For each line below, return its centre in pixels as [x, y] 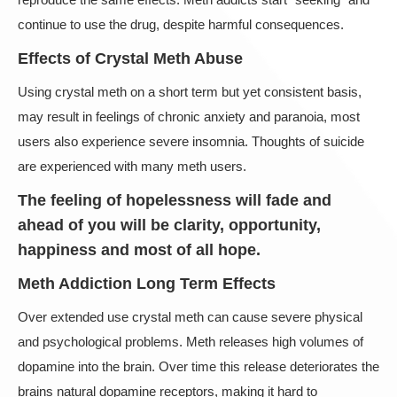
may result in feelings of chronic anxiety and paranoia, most [189, 117]
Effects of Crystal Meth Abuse [130, 58]
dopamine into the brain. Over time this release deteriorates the [198, 366]
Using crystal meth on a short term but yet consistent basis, [190, 92]
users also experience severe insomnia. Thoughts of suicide [191, 141]
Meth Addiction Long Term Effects [147, 284]
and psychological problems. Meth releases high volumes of [191, 342]
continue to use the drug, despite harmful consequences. [181, 24]
